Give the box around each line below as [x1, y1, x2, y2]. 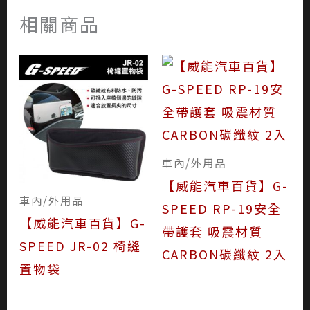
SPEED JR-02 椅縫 [19, 237, 141, 255]
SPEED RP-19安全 [162, 199, 282, 218]
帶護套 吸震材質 [162, 222, 263, 241]
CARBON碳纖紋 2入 [162, 245, 287, 264]
